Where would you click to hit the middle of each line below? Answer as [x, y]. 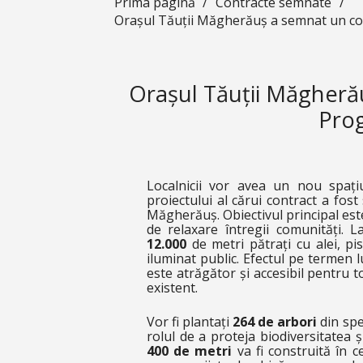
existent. [172, 288]
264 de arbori [275, 322]
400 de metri [189, 351]
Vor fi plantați [190, 322]
